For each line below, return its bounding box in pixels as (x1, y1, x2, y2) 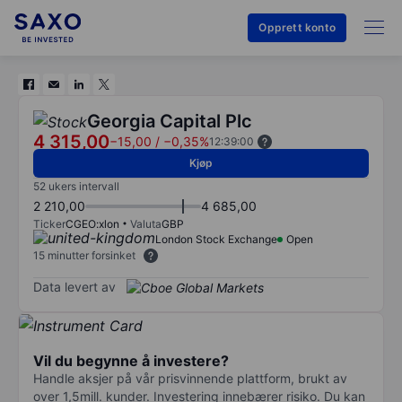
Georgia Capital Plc (87, 110, 252, 132)
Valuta (130, 217, 162, 231)
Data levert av (33, 278, 116, 294)
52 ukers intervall (33, 179, 119, 193)
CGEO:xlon (66, 217, 119, 231)
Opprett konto (258, 21, 336, 34)
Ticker (33, 217, 66, 231)
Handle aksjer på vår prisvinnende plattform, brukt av (33, 370, 347, 386)
